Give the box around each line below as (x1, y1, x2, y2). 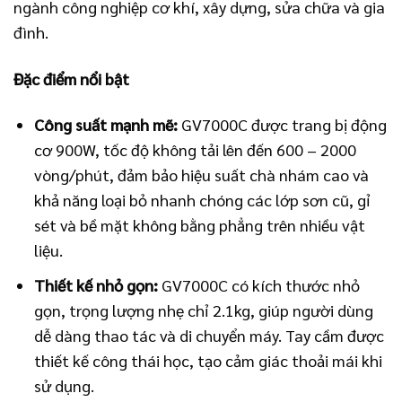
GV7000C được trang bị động (178, 113, 388, 135)
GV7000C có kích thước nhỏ (158, 274, 361, 295)
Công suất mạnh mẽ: (34, 113, 179, 135)
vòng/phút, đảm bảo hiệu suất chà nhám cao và (34, 163, 370, 185)
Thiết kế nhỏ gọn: (34, 274, 159, 295)
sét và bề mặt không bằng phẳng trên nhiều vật (34, 214, 366, 235)
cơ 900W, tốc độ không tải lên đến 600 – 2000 (34, 138, 357, 160)
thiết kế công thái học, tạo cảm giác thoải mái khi (34, 349, 383, 371)
